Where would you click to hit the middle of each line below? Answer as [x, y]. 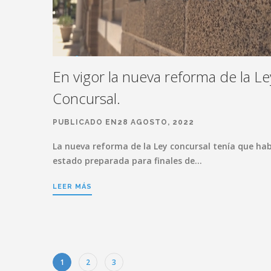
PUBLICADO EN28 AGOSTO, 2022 [123, 122]
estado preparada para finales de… [127, 160]
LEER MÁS [72, 186]
